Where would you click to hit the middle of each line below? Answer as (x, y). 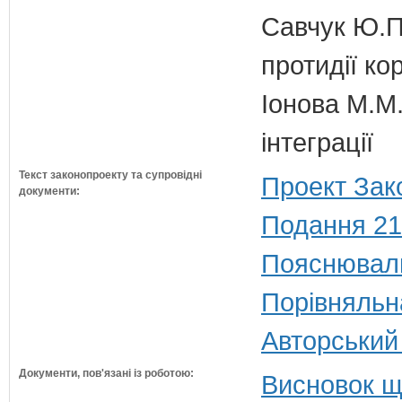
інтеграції (317, 142)
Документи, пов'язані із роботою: (106, 373)
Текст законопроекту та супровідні (110, 175)
